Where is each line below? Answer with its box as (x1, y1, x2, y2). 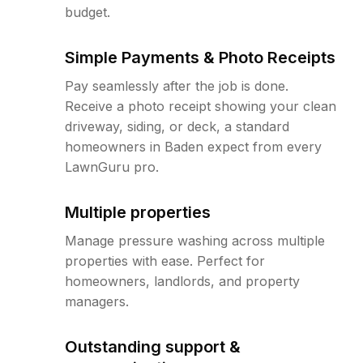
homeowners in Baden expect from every (65, 139, 322, 155)
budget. (65, 4, 110, 20)
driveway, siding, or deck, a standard (65, 118, 289, 135)
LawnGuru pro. (65, 159, 159, 175)
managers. (65, 293, 129, 310)
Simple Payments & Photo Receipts (65, 48, 335, 67)
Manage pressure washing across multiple (65, 233, 325, 249)
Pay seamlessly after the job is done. (65, 78, 288, 94)
